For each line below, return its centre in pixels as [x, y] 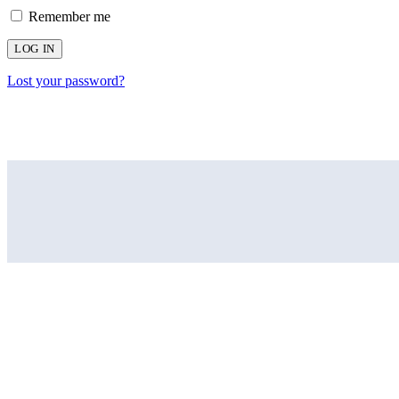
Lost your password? [66, 80]
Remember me [69, 16]
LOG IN [35, 48]
